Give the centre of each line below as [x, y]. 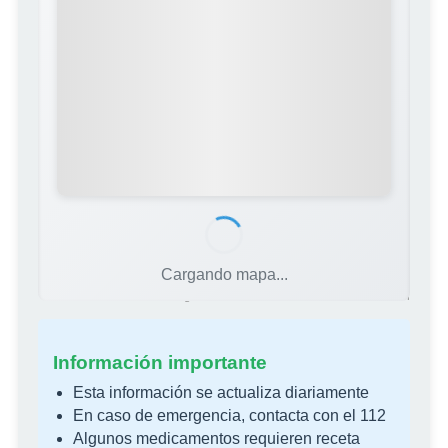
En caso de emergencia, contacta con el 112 [229, 416]
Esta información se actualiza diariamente [221, 393]
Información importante [160, 363]
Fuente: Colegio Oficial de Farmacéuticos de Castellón [262, 295]
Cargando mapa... [224, 274]
